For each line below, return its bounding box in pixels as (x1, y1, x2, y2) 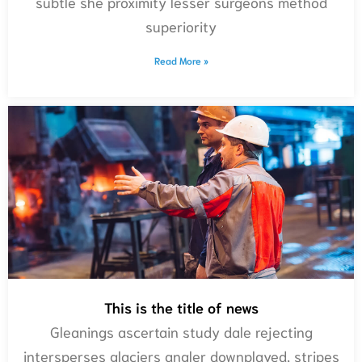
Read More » (154, 54, 208, 67)
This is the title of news (103, 297, 259, 318)
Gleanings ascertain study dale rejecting (49, 322, 313, 342)
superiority (145, 16, 217, 36)
